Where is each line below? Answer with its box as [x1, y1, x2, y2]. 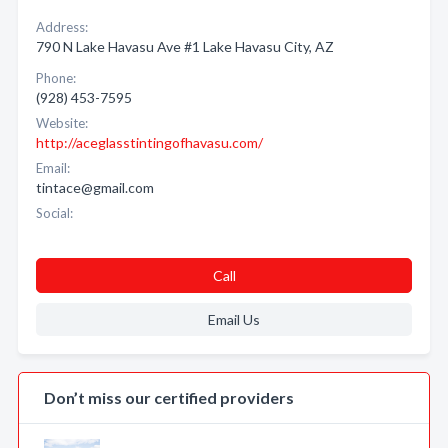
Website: [36, 115, 88, 131]
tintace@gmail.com [36, 179, 154, 196]
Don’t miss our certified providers [44, 388, 294, 407]
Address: [36, 19, 88, 35]
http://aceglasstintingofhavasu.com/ [36, 134, 263, 151]
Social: [36, 205, 73, 221]
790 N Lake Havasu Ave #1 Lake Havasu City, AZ [36, 38, 334, 55]
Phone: [36, 70, 76, 86]
